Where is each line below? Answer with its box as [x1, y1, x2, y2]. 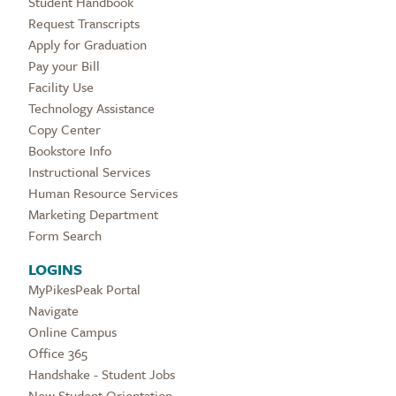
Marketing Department [28, 203, 158, 224]
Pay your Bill [28, 55, 100, 75]
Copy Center [28, 118, 101, 139]
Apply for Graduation [28, 34, 147, 54]
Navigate [28, 300, 79, 320]
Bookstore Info [28, 140, 111, 160]
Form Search [28, 225, 102, 245]
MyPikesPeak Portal [28, 278, 141, 299]
